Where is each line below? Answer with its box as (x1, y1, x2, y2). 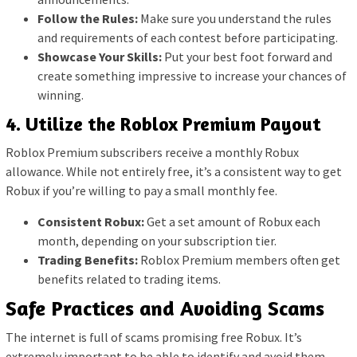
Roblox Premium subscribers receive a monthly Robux (6, 143, 299, 160)
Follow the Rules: (37, 10, 138, 27)
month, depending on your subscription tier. (37, 232, 277, 249)
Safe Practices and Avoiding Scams (6, 296, 324, 321)
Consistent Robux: (37, 213, 144, 229)
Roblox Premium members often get (138, 251, 340, 268)
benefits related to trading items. (37, 270, 221, 287)
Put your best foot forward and (162, 49, 332, 65)
